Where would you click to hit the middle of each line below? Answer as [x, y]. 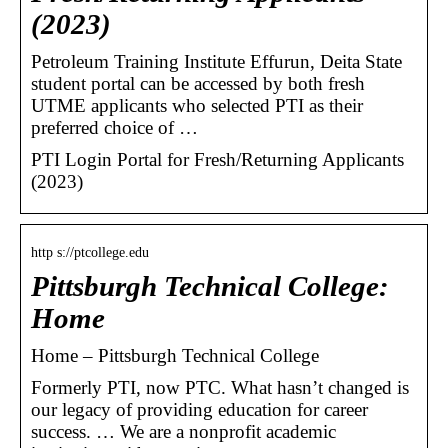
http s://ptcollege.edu [90, 252]
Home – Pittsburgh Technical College [175, 355]
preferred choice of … [114, 127]
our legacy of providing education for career [199, 409]
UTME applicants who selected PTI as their [197, 105]
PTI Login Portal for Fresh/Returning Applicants [217, 159]
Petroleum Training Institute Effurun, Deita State [216, 61]
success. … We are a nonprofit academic [183, 431]
